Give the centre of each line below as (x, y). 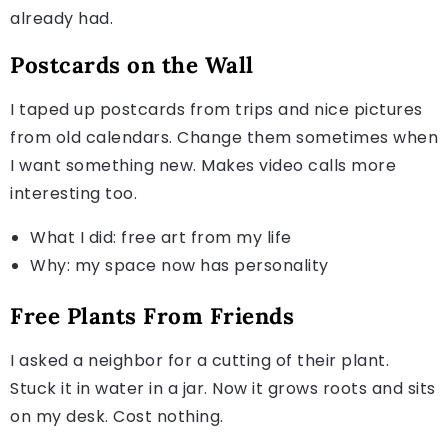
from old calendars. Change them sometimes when (224, 137)
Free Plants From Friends (152, 315)
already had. (61, 18)
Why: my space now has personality (179, 265)
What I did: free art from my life (161, 237)
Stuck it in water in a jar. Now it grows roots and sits (223, 388)
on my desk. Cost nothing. (117, 416)
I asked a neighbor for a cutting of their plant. (199, 360)
